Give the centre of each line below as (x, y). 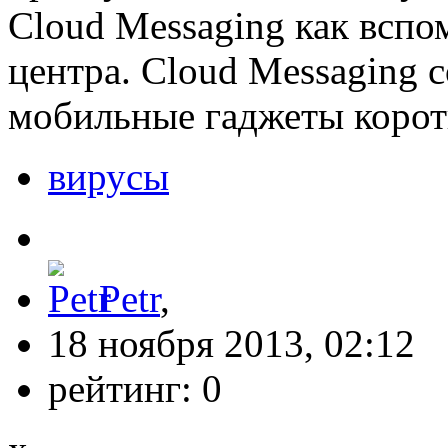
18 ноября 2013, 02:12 (231, 344)
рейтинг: (125, 389)
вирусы (108, 177)
